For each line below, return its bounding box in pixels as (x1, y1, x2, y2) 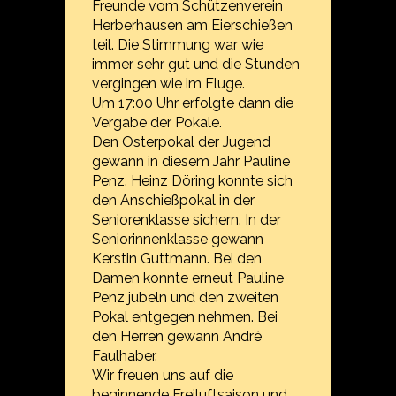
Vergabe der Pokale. (92, 114, 223, 131)
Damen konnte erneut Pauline (92, 270, 285, 286)
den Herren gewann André (92, 328, 263, 345)
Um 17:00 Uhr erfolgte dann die (92, 95, 294, 111)
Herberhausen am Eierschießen (92, 17, 293, 34)
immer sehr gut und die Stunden (92, 56, 301, 72)
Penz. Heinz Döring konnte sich (92, 172, 293, 189)
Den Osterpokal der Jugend (92, 133, 271, 150)
